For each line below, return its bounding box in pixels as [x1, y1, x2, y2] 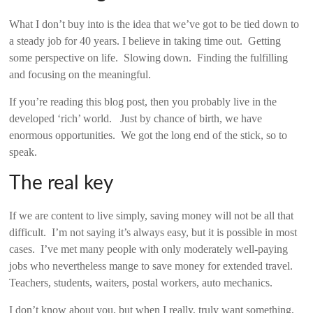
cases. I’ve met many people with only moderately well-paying [9, 242, 289, 255]
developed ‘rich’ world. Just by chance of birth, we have [9, 112, 263, 124]
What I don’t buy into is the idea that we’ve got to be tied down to [9, 17, 300, 30]
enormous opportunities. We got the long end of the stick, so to [9, 129, 288, 141]
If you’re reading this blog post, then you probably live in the [9, 95, 277, 108]
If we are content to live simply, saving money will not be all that [9, 209, 294, 221]
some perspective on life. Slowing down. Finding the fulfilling [9, 51, 289, 64]
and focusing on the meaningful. [9, 68, 152, 80]
